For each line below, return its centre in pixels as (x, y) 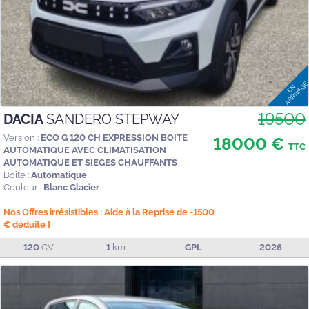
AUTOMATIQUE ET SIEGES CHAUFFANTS (90, 162)
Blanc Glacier (71, 187)
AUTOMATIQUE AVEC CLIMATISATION (85, 150)
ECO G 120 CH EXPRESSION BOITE (114, 137)
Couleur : (22, 187)
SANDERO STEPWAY (113, 119)
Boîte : (16, 175)
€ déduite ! (27, 224)
